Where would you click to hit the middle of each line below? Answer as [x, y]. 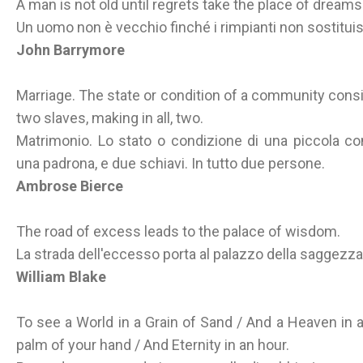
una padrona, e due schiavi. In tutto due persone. [171, 163]
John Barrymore [70, 50]
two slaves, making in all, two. [110, 118]
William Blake [61, 277]
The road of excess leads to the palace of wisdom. [178, 231]
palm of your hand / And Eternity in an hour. [153, 345]
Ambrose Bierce [70, 186]
